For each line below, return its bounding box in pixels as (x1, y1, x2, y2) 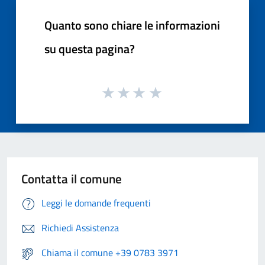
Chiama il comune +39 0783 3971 (41, 245, 179, 260)
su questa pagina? (44, 39, 135, 58)
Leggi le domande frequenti (41, 196, 151, 211)
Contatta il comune (21, 169, 122, 189)
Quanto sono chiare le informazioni (44, 15, 220, 34)
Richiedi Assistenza (41, 221, 119, 235)
